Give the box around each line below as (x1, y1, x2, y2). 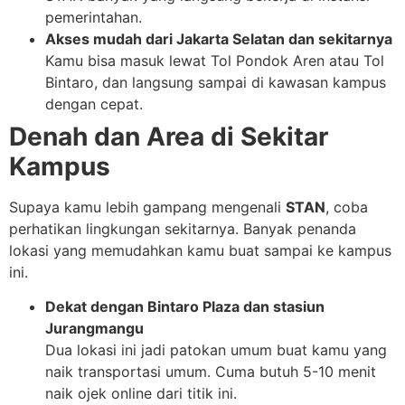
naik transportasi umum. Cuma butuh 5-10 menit (45, 362, 376, 381)
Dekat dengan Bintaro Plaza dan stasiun (45, 297, 325, 316)
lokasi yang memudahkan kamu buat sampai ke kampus (9, 240, 391, 259)
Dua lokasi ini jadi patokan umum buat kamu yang (45, 340, 387, 359)
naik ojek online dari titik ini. (45, 383, 237, 402)
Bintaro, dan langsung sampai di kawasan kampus (45, 72, 386, 91)
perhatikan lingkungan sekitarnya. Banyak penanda (9, 219, 356, 238)
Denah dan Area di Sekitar (9, 120, 328, 152)
